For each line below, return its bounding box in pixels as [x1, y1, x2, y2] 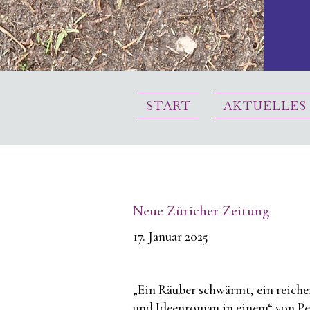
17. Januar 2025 [133, 228, 208, 245]
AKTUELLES [222, 97, 307, 113]
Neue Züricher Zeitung [133, 202, 269, 220]
